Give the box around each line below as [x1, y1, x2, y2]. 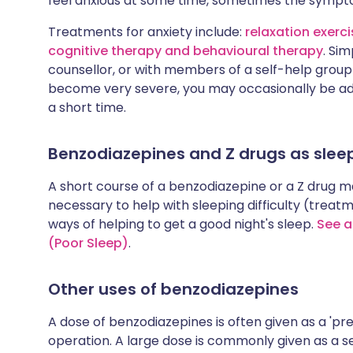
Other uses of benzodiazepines [48, 278, 299, 300]
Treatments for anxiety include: [48, 23, 245, 41]
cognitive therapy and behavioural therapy [48, 42, 323, 60]
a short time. [48, 98, 126, 117]
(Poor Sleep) [48, 234, 128, 252]
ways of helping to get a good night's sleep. [48, 215, 317, 233]
